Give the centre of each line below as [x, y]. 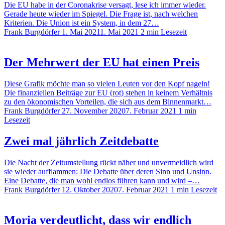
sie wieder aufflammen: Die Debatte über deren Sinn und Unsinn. [108, 171]
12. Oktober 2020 [90, 189]
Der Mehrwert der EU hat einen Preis [102, 63]
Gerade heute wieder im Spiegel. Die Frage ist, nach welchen [101, 14]
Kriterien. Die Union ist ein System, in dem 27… [82, 23]
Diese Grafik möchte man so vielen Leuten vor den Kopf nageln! [107, 83]
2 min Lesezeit [164, 32]
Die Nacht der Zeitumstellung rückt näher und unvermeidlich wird [109, 162]
